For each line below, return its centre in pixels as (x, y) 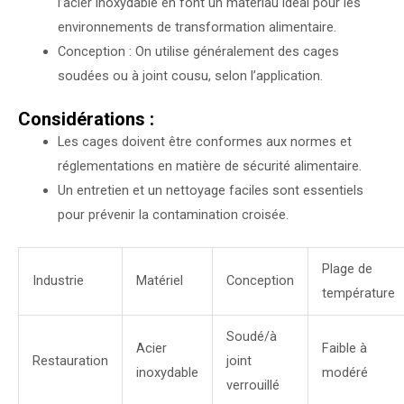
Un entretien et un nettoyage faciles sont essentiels (210, 191)
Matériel (159, 281)
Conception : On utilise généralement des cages (198, 52)
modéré (344, 373)
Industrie (58, 281)
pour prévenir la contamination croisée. (173, 215)
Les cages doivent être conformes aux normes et (204, 142)
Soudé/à (251, 337)
